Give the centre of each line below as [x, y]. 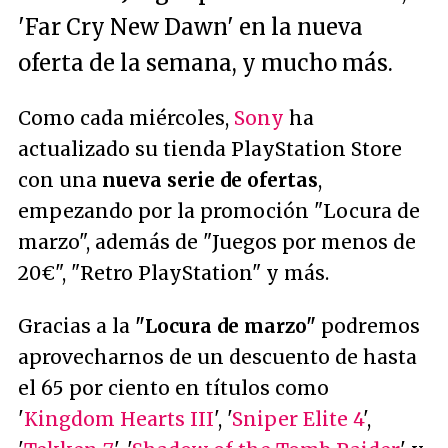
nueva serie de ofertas [210, 180]
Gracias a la [76, 326]
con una [60, 180]
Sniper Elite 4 [297, 419]
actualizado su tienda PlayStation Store [210, 149]
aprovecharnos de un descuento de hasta [217, 357]
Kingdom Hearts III [119, 419]
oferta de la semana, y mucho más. [205, 63]
